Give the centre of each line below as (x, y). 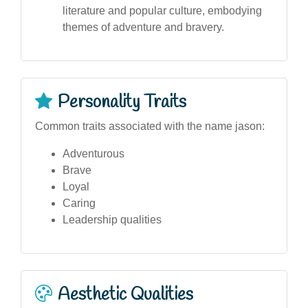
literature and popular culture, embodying (162, 10)
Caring (79, 203)
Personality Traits (122, 102)
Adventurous (93, 153)
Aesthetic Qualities (125, 295)
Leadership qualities (112, 219)
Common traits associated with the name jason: (150, 126)
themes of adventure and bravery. (143, 27)
